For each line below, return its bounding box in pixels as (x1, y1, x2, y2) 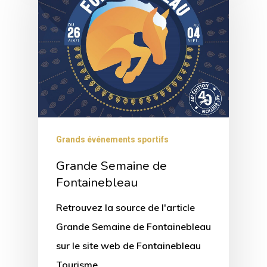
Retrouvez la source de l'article (56, 201, 195, 214)
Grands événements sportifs (56, 135, 169, 145)
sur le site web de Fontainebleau (56, 240, 201, 252)
